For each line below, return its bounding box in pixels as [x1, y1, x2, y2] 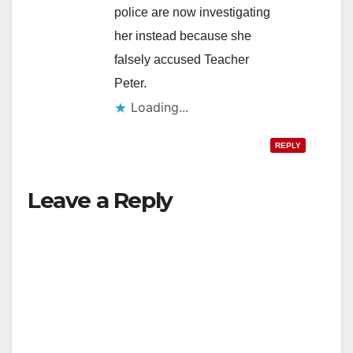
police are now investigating [114, 6, 270, 20]
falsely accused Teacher [114, 53, 249, 67]
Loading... [131, 99, 188, 116]
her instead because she [114, 29, 251, 43]
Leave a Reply [28, 187, 173, 214]
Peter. [114, 76, 147, 91]
